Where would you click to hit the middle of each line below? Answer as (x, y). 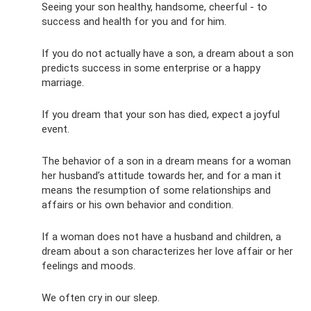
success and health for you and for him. (134, 21)
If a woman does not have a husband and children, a (161, 236)
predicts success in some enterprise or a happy (151, 68)
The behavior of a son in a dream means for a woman (166, 161)
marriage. (63, 82)
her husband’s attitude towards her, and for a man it (161, 175)
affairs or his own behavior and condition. (137, 204)
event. (56, 129)
